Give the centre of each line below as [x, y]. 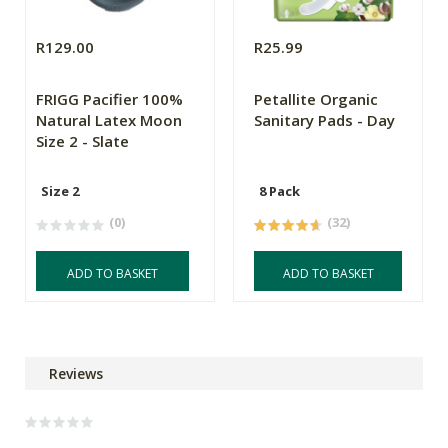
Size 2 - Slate [82, 141]
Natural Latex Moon [109, 120]
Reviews [76, 374]
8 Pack [280, 191]
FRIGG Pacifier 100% [109, 99]
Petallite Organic [316, 99]
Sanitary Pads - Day [325, 120]
